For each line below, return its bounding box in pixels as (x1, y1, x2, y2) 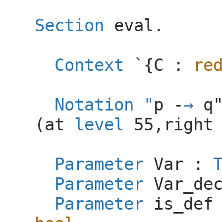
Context (55, 55, 124, 75)
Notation (55, 94, 134, 114)
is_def (154, 193, 213, 214)
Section (35, 15, 104, 35)
